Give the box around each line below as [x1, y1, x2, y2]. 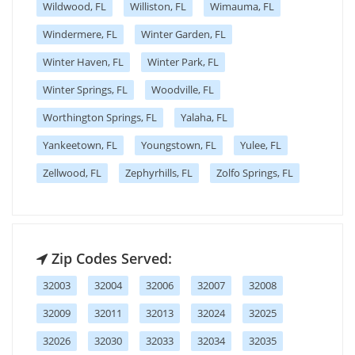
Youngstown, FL [141, 137, 216, 152]
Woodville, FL [151, 82, 214, 97]
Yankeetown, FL [43, 137, 117, 152]
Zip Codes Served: [48, 248, 172, 268]
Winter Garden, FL [141, 26, 226, 41]
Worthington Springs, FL [43, 109, 157, 124]
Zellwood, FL [43, 165, 101, 180]
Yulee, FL [240, 137, 281, 152]
